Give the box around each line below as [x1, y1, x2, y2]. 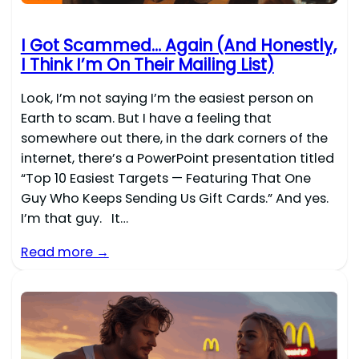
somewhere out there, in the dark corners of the [20, 129, 328, 148]
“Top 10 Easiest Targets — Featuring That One [20, 169, 311, 188]
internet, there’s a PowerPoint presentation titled [20, 149, 334, 168]
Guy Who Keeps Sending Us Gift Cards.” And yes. [20, 189, 329, 208]
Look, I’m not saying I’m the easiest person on [20, 89, 313, 108]
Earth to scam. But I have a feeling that [20, 109, 272, 128]
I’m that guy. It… [20, 209, 128, 228]
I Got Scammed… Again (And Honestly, [20, 34, 337, 58]
